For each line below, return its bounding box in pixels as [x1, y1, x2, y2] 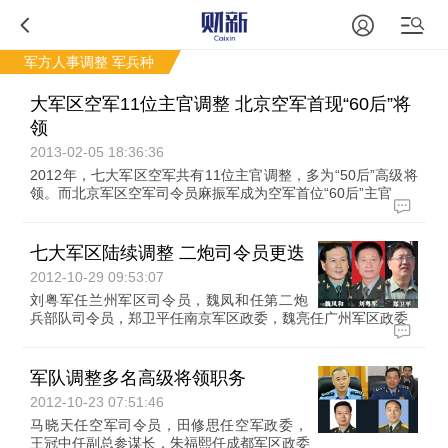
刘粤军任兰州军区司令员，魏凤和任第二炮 [30, 292, 308, 308]
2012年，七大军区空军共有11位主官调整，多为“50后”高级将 [30, 167, 418, 183]
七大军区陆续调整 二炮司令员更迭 [30, 243, 306, 263]
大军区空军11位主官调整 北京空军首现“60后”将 [30, 94, 412, 114]
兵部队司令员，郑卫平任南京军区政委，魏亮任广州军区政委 [30, 310, 409, 326]
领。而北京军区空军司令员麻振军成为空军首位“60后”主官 [30, 185, 393, 201]
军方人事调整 [24, 54, 108, 70]
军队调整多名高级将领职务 [30, 368, 247, 388]
